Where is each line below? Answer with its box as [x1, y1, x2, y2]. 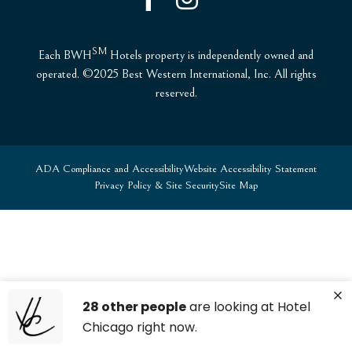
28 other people [82, 298, 186, 316]
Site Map [219, 179, 258, 192]
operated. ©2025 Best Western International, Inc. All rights [35, 67, 317, 82]
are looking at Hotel [186, 298, 310, 316]
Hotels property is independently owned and [107, 48, 313, 63]
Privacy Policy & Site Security [94, 179, 219, 192]
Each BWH [38, 48, 92, 63]
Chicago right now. [82, 318, 200, 336]
